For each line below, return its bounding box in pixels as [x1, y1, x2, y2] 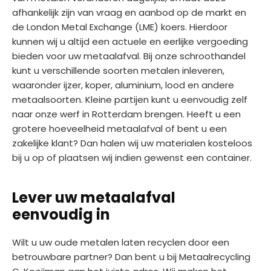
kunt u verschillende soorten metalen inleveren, [12, 64, 224, 77]
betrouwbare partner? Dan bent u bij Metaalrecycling [12, 250, 250, 264]
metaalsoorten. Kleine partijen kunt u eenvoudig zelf [12, 93, 247, 106]
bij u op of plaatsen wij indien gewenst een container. [12, 151, 252, 165]
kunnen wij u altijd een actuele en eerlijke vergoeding [12, 35, 248, 48]
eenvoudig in [12, 204, 110, 225]
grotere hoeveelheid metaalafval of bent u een [12, 122, 227, 135]
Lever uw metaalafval [12, 188, 175, 208]
